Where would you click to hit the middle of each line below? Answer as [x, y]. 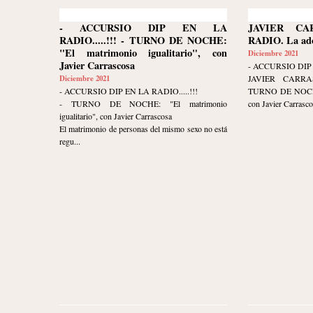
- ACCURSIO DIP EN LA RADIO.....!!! [129, 91]
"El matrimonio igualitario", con [143, 53]
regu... [70, 141]
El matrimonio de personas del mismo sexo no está [143, 129]
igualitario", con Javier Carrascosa [116, 116]
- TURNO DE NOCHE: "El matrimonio [143, 104]
